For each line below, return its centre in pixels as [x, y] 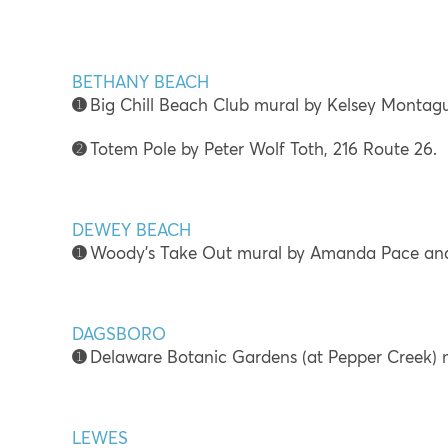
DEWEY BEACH [131, 230]
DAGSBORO [119, 334]
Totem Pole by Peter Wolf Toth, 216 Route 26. [263, 149]
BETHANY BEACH [140, 82]
